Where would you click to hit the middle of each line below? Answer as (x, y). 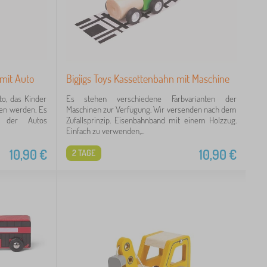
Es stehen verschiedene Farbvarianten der (151, 98)
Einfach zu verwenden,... (105, 131)
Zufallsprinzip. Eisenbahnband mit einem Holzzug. (151, 120)
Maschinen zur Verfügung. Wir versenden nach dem (151, 109)
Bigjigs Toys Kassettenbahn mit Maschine (148, 78)
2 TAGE (83, 153)
